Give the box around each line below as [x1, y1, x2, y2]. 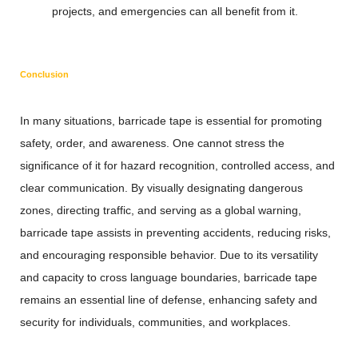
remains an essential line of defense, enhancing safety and [20, 293, 317, 306]
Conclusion [20, 70, 69, 79]
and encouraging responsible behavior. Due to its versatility [20, 249, 318, 261]
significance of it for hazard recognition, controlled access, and [20, 159, 335, 172]
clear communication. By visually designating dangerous [20, 181, 303, 194]
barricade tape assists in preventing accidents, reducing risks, [20, 226, 331, 239]
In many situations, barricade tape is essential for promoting [20, 114, 322, 127]
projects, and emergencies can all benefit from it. [52, 5, 298, 18]
